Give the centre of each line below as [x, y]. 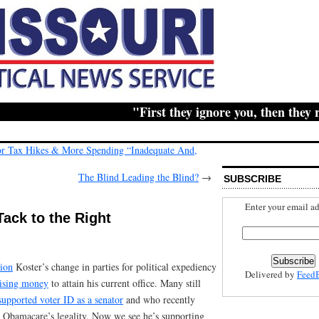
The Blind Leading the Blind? [138, 177]
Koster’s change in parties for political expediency [115, 266]
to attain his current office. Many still [125, 283]
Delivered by [271, 274]
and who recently [159, 299]
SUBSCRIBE [252, 178]
